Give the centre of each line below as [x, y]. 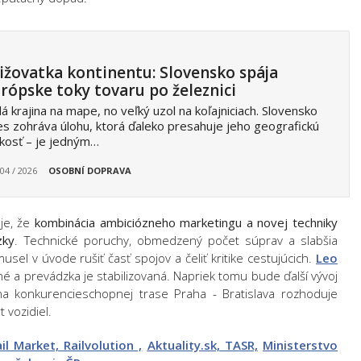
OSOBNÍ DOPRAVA [89, 170]
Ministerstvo [300, 345]
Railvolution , [103, 345]
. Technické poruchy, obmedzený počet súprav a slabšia [176, 240]
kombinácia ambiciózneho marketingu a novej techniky [184, 222]
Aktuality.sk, [186, 345]
